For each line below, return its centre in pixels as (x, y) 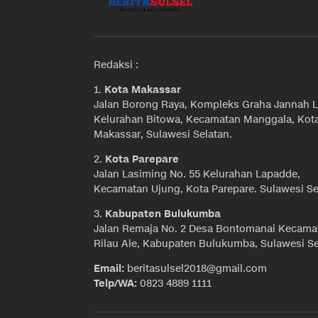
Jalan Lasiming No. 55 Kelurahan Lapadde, (197, 175)
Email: (109, 269)
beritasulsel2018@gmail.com (196, 269)
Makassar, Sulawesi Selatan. (163, 135)
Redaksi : (116, 65)
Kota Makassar (143, 90)
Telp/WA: (115, 284)
